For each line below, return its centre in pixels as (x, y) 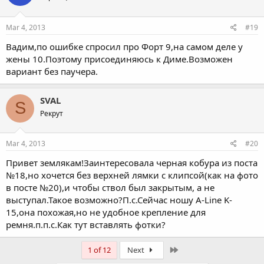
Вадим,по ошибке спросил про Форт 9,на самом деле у (124, 46)
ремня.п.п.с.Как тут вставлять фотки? (86, 225)
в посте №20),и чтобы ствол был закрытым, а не (110, 188)
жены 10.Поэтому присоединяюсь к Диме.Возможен (119, 59)
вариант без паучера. (52, 71)
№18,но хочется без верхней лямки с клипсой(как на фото (132, 175)
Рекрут (52, 113)
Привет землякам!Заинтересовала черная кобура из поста (132, 163)
